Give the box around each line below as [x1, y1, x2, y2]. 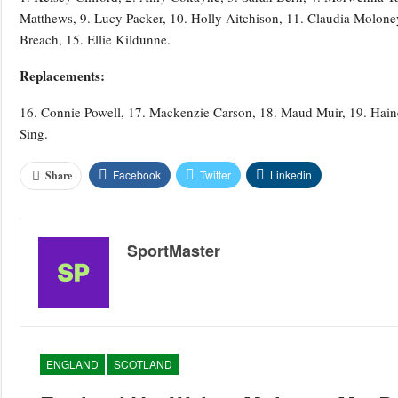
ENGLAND [45, 356, 99, 372]
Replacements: [20, 66, 105, 86]
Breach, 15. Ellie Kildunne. [20, 30, 171, 49]
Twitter [200, 167, 231, 183]
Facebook [113, 167, 161, 183]
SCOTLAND [113, 356, 172, 372]
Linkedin [270, 167, 312, 183]
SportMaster [127, 239, 220, 263]
